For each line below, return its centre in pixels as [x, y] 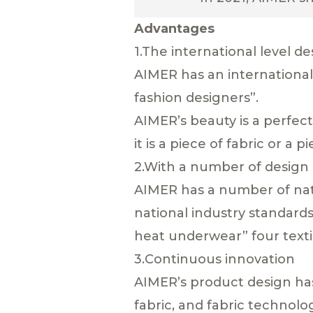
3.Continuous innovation [214, 259]
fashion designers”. [196, 97]
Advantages [174, 28]
